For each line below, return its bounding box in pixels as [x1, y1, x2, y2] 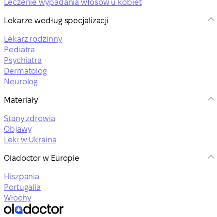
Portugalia [4, 183, 41, 191]
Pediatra [4, 45, 35, 54]
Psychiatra [4, 56, 42, 64]
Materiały [4, 95, 38, 104]
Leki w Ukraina [4, 135, 57, 144]
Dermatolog [4, 66, 47, 75]
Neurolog [4, 77, 38, 86]
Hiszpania [4, 172, 40, 181]
